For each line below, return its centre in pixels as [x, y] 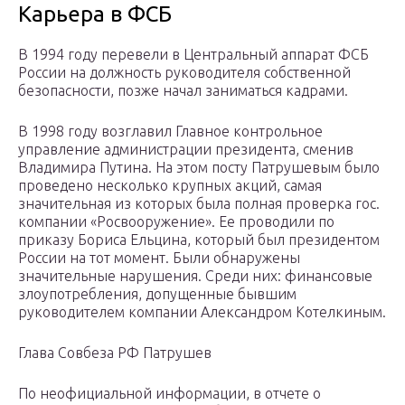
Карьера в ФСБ [95, 14]
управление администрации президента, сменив [186, 150]
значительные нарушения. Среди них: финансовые [195, 276]
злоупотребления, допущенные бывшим [157, 294]
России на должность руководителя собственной [184, 73]
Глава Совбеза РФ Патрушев [115, 353]
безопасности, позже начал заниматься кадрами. [183, 91]
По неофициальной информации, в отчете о [170, 394]
